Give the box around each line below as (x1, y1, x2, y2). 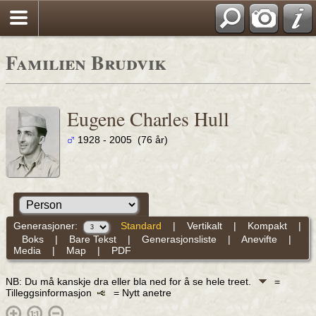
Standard (120, 220, 162, 232)
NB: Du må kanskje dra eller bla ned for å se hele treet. (6, 275, 254, 287)
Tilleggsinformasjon (6, 286, 97, 298)
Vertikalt (186, 220, 222, 232)
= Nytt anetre (105, 286, 171, 298)
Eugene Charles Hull (67, 104, 229, 132)
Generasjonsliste (141, 233, 217, 245)
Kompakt (247, 220, 287, 232)
